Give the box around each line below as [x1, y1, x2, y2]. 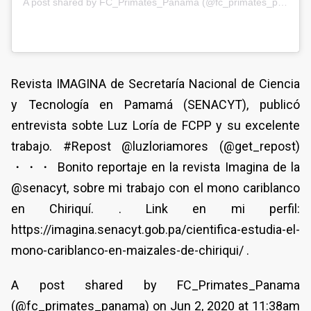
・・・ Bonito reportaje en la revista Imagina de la [11, 160, 300, 175]
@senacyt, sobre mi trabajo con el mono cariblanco [11, 180, 300, 196]
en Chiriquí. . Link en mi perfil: [11, 201, 300, 217]
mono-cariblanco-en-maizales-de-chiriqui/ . [11, 243, 249, 258]
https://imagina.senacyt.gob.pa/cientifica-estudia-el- [11, 222, 300, 237]
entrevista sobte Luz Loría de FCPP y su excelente [11, 118, 300, 133]
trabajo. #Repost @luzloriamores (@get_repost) [11, 139, 300, 154]
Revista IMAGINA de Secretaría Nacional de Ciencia [11, 76, 300, 92]
